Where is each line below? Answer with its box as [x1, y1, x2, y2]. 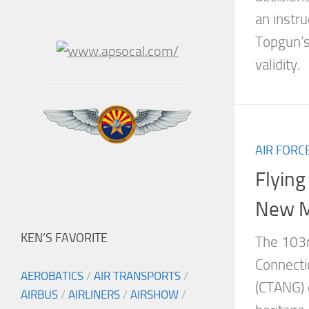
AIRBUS [21, 288, 58, 302]
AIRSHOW [130, 288, 179, 302]
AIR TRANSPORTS [94, 269, 181, 283]
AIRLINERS [68, 288, 120, 302]
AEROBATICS [21, 269, 83, 283]
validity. [255, 56, 300, 73]
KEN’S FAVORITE [21, 230, 108, 246]
